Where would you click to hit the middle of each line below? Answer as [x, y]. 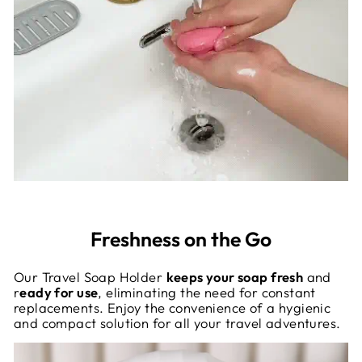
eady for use [59, 293]
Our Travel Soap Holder [90, 277]
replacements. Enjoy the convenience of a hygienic [173, 308]
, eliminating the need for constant [207, 293]
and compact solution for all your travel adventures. [177, 323]
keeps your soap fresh [235, 277]
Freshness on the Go [181, 239]
